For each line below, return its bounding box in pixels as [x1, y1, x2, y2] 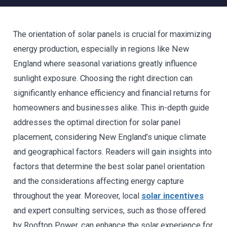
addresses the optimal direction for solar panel [13, 118, 180, 127]
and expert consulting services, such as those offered [13, 206, 206, 215]
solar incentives [141, 191, 204, 201]
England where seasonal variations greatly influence [13, 59, 197, 68]
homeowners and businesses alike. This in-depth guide [13, 103, 209, 112]
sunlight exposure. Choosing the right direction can [13, 73, 193, 83]
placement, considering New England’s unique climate [13, 132, 206, 142]
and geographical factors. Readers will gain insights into [13, 147, 212, 157]
